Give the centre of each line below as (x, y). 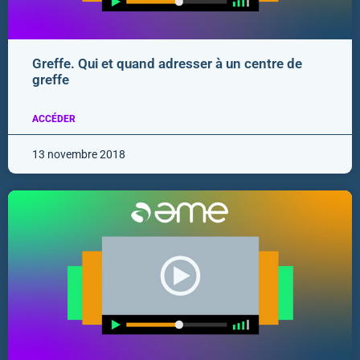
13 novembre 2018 (79, 155)
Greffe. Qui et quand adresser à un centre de (167, 64)
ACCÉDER (54, 119)
